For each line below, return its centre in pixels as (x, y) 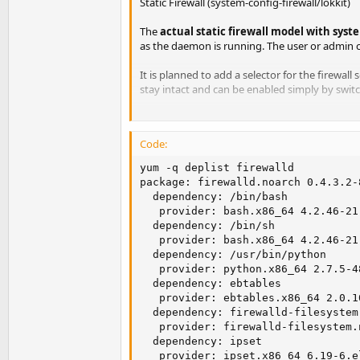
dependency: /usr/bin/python (233, 254)
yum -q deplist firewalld (217, 167)
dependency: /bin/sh (207, 225)
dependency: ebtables (211, 283)
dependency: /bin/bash (214, 196)
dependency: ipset (201, 341)
